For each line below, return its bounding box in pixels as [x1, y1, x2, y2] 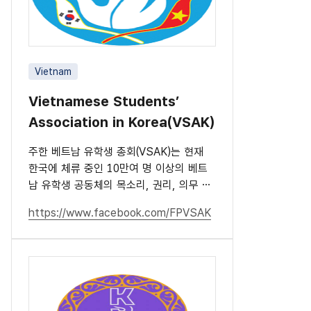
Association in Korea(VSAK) [28, 113, 215, 131]
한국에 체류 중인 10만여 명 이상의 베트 [28, 161, 208, 175]
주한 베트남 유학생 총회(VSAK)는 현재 [28, 144, 203, 158]
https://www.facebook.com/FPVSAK [28, 205, 211, 219]
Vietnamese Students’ [28, 92, 179, 110]
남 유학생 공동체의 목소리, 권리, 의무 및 [28, 178, 212, 192]
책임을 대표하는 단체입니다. [28, 194, 155, 208]
